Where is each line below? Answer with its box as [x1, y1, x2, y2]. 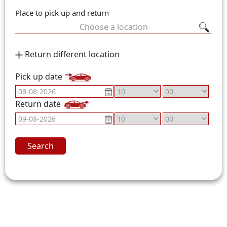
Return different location [23, 49, 120, 60]
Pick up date [15, 71, 64, 82]
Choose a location [79, 21, 148, 32]
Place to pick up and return [15, 8, 109, 18]
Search [27, 140, 54, 152]
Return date [15, 98, 63, 109]
